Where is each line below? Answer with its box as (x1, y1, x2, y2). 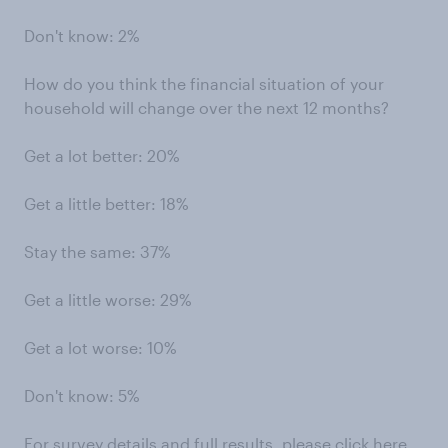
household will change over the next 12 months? (24, 98, 389, 117)
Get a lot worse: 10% (24, 338, 177, 357)
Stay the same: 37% (24, 242, 171, 261)
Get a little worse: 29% (24, 290, 192, 309)
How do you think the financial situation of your (24, 74, 384, 93)
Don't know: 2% (24, 26, 140, 45)
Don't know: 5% (24, 386, 140, 405)
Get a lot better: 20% (24, 146, 180, 165)
